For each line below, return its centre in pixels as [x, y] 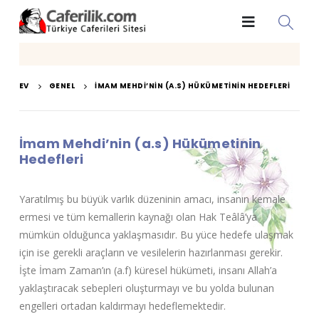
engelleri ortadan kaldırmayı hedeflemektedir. [122, 306]
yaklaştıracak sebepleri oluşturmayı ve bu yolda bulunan [146, 288]
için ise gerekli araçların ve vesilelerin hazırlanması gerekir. [151, 252]
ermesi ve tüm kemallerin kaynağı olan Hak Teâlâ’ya [138, 217]
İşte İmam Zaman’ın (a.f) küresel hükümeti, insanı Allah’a [148, 270]
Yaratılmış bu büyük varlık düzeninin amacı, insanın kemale [152, 199]
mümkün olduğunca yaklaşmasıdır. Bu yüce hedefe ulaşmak [156, 235]
